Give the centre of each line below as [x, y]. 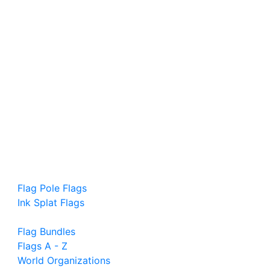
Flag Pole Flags [52, 188]
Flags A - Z [42, 246]
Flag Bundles [46, 231]
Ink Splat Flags [51, 202]
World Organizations [64, 260]
